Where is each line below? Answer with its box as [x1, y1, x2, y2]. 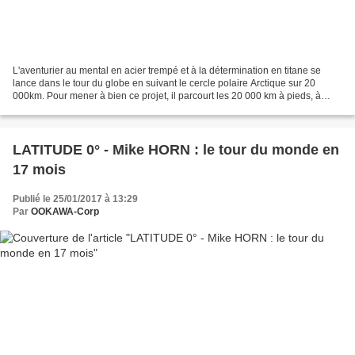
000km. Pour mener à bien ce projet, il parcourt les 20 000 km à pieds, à [13, 90, 321, 101]
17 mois [13, 161, 66, 177]
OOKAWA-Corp [31, 205, 99, 217]
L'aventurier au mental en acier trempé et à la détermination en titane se [13, 64, 321, 76]
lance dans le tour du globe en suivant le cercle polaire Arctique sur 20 [13, 77, 315, 89]
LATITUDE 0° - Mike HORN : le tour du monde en [13, 141, 339, 158]
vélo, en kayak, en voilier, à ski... [13, 102, 150, 114]
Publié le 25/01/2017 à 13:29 [13, 193, 138, 204]
